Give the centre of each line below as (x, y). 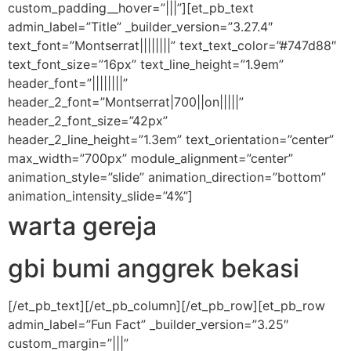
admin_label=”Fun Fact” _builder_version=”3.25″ (148, 324)
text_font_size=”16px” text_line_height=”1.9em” (146, 64)
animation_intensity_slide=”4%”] (100, 195)
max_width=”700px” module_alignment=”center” (150, 158)
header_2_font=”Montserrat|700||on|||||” (126, 101)
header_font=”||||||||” (68, 83)
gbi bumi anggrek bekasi (154, 268)
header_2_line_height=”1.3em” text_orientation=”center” (171, 139)
